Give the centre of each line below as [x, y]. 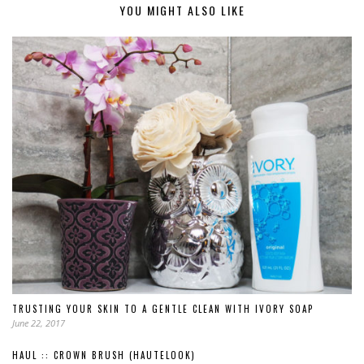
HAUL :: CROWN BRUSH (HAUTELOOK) [104, 355]
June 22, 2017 [39, 323]
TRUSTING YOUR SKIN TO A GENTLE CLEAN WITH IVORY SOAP [163, 309]
